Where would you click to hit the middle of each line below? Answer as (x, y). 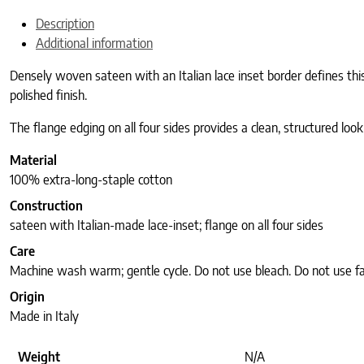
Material (33, 160)
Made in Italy (44, 316)
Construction (46, 206)
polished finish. (48, 95)
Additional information (94, 43)
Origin (27, 297)
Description (65, 24)
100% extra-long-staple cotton (91, 180)
